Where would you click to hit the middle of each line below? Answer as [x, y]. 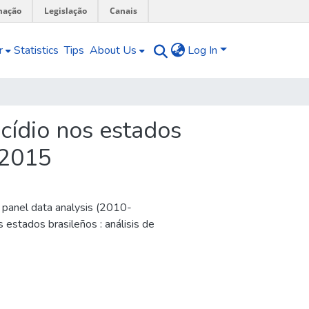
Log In [203, 50]
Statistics [37, 50]
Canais [123, 11]
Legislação [66, 11]
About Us [113, 50]
